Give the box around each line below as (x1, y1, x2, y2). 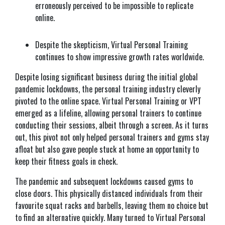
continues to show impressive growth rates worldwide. (35, 51, 204, 63)
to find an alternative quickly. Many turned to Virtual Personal (15, 211, 205, 223)
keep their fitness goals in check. (15, 155, 118, 167)
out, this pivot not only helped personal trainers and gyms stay (15, 131, 209, 143)
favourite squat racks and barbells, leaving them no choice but (15, 199, 208, 211)
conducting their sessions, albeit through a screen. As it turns (15, 119, 208, 131)
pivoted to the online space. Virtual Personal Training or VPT (15, 95, 201, 107)
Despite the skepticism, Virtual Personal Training (35, 39, 188, 51)
